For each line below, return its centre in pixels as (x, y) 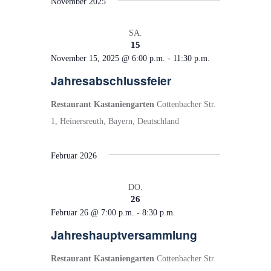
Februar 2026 (74, 155)
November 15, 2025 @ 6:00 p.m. (108, 58)
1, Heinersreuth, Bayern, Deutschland (115, 121)
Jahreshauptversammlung (124, 234)
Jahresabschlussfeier (111, 80)
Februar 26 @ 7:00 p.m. (93, 212)
